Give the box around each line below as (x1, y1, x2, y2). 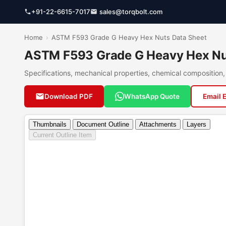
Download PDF (44, 92, 93, 100)
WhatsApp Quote (124, 92, 180, 100)
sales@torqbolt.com (99, 8, 162, 16)
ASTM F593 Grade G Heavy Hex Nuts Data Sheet (51, 33, 207, 41)
